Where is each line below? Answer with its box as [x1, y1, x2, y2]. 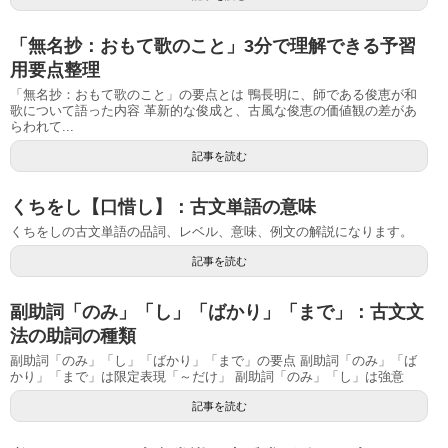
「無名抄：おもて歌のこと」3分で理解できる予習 [10, 35, 416, 56]
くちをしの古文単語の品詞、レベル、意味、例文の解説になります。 [10, 223, 413, 239]
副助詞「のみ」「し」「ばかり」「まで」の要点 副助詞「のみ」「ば [10, 352, 417, 368]
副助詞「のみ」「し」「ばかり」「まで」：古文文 [10, 301, 424, 322]
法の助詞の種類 [10, 325, 136, 346]
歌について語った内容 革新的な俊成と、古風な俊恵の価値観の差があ [10, 102, 417, 118]
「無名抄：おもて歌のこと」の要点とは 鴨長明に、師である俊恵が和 [10, 86, 417, 102]
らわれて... [10, 118, 74, 134]
